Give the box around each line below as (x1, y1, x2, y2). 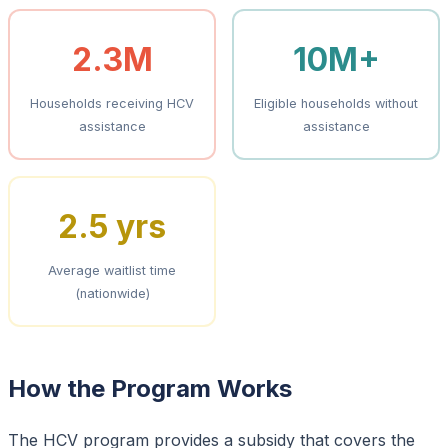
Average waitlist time (48, 262, 176, 278)
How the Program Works (8, 373, 292, 403)
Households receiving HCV (30, 95, 194, 111)
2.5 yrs (58, 206, 166, 246)
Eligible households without (254, 95, 418, 111)
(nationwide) (74, 285, 150, 301)
